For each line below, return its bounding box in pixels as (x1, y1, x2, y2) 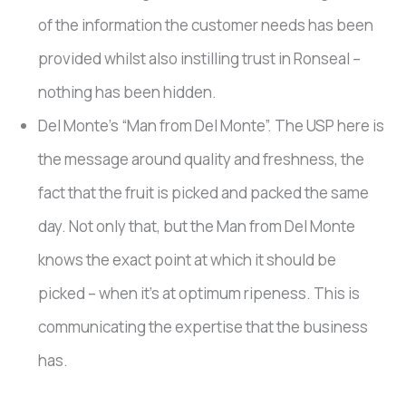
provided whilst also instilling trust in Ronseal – (38, 48, 362, 70)
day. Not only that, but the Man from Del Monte (38, 216, 356, 237)
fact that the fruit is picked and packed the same (38, 182, 370, 204)
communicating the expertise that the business (38, 316, 369, 338)
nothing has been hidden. (38, 82, 217, 103)
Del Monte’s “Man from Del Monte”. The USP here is (38, 115, 385, 137)
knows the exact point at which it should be (38, 249, 337, 271)
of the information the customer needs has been (38, 14, 374, 36)
